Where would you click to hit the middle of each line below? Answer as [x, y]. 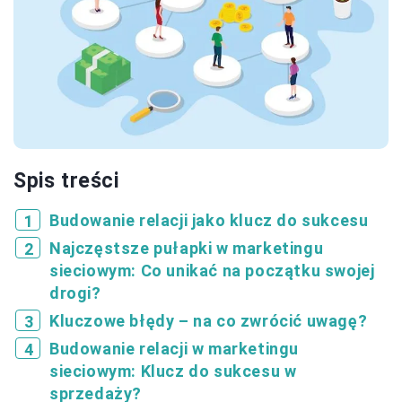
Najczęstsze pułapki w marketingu [187, 249]
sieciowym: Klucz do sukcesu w [173, 371]
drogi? [75, 293]
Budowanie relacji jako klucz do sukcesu [209, 221]
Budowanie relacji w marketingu [175, 349]
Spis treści [66, 181]
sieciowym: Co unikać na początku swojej [212, 271]
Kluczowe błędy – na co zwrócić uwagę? [209, 321]
